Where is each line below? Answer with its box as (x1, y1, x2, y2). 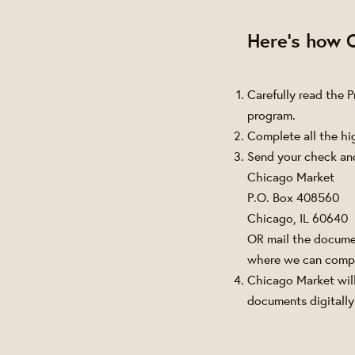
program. (247, 106, 296, 124)
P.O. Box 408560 (247, 189, 339, 206)
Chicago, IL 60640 (247, 209, 351, 227)
